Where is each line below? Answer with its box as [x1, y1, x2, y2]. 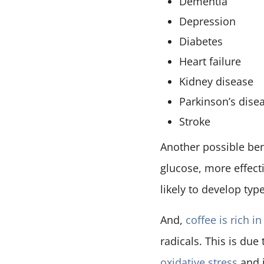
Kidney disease [179, 74, 253, 89]
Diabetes [179, 34, 223, 49]
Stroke [179, 114, 210, 129]
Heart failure [179, 54, 241, 69]
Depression [179, 14, 239, 29]
